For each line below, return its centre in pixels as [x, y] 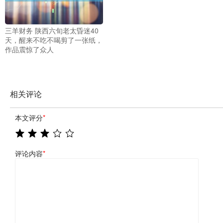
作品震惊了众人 [29, 49]
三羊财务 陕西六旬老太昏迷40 [52, 30]
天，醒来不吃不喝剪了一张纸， [54, 40]
